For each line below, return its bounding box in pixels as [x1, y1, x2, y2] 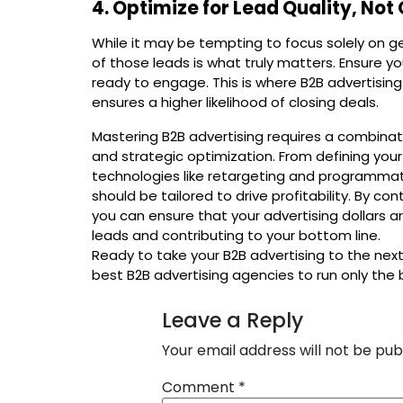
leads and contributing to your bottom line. [92, 225, 381, 245]
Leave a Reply [162, 305, 303, 335]
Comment [162, 376, 238, 398]
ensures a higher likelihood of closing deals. [92, 92, 379, 112]
